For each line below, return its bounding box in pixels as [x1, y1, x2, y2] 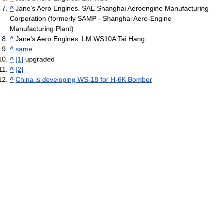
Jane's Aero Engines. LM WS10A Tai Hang [14, 34, 145, 43]
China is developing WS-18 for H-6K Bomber [15, 75, 152, 83]
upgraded [23, 55, 55, 63]
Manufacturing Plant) [10, 24, 74, 32]
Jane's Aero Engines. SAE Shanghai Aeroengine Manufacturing [14, 4, 209, 12]
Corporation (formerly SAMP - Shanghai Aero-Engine [10, 14, 171, 22]
